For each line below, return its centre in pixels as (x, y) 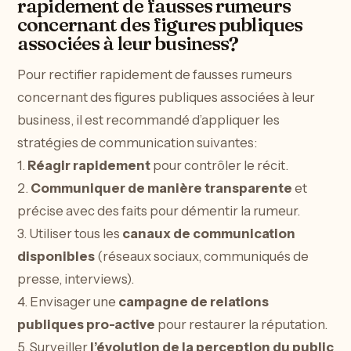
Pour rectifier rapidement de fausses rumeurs (155, 74)
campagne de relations (194, 301)
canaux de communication (209, 233)
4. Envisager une (68, 301)
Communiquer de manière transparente (161, 188)
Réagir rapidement (89, 165)
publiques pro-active (86, 324)
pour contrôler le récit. (219, 165)
